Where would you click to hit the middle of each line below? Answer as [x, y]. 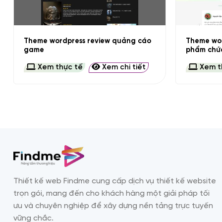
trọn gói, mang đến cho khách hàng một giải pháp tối [111, 194]
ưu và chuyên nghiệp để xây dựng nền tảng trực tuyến [113, 206]
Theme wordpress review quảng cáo [87, 41]
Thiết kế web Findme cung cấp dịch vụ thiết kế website [115, 181]
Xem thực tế [59, 68]
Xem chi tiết [123, 68]
